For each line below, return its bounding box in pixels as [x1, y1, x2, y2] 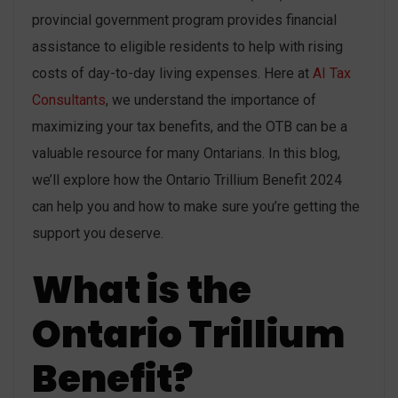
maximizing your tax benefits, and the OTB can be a [32, 117, 347, 135]
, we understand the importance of [106, 91, 316, 108]
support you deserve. [32, 224, 163, 242]
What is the [32, 263, 251, 316]
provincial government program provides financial [32, 11, 337, 28]
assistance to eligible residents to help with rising [32, 37, 343, 55]
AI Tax [309, 64, 351, 82]
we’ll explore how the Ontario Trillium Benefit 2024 [32, 171, 342, 188]
